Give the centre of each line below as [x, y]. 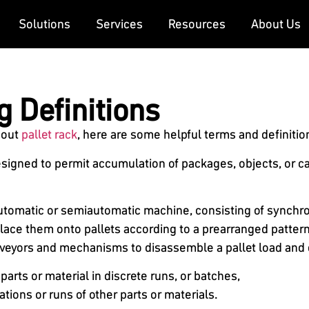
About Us [276, 24]
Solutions [45, 24]
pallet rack [50, 134]
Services [120, 24]
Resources [197, 24]
